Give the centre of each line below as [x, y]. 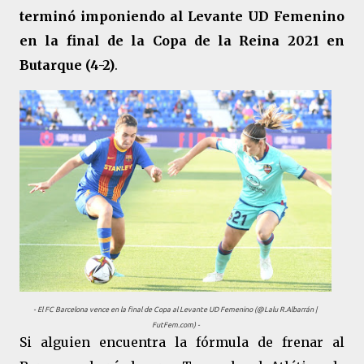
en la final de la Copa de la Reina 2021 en [182, 41]
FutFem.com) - [175, 325]
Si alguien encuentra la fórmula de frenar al [182, 342]
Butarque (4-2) [67, 65]
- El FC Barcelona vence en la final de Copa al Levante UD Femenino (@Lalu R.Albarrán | [175, 310]
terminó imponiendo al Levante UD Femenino [182, 16]
